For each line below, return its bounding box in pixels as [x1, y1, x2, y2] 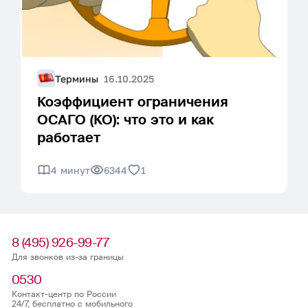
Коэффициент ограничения [37, 93, 228, 111]
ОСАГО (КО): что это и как [37, 111, 214, 129]
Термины [55, 72, 98, 85]
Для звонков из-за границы [11, 252, 124, 263]
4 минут [51, 164, 90, 176]
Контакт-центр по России [11, 289, 116, 300]
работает [37, 129, 100, 146]
